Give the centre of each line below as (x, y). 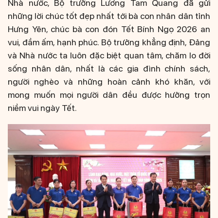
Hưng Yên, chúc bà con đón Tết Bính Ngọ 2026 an (109, 29)
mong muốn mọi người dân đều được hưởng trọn (109, 94)
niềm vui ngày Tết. (42, 108)
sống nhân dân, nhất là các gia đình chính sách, (109, 68)
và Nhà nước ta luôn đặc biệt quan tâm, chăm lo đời (109, 55)
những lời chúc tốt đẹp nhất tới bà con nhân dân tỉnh (109, 16)
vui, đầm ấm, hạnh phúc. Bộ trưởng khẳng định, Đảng (109, 42)
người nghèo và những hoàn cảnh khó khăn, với (109, 81)
